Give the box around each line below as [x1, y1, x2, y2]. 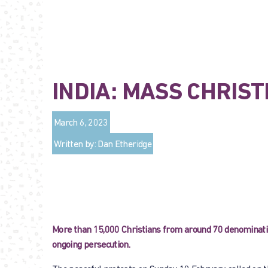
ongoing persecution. [52, 240, 130, 250]
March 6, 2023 [54, 118, 108, 128]
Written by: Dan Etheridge [54, 140, 151, 150]
